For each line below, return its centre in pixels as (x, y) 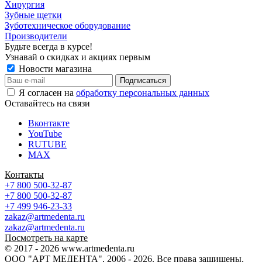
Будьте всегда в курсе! (49, 46)
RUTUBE (47, 144)
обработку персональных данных (143, 92)
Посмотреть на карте (46, 237)
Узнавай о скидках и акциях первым (77, 57)
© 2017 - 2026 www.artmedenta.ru (70, 248)
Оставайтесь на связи (47, 103)
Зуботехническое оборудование (68, 25)
